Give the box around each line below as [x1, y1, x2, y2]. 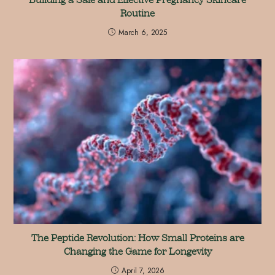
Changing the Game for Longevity [63, 245, 212, 257]
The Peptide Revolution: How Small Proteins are [31, 231, 244, 244]
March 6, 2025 [118, 27, 167, 39]
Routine [120, 7, 155, 20]
